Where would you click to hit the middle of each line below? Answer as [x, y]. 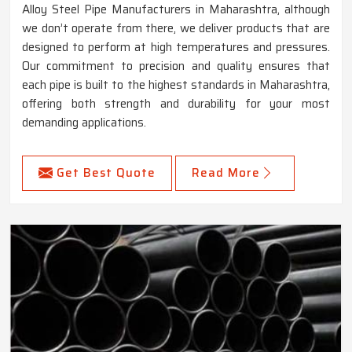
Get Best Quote [106, 173]
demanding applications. [84, 123]
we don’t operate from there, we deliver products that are [176, 29]
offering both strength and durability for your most [176, 104]
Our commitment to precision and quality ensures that [176, 66]
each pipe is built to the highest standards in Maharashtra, [176, 85]
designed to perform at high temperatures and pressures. [176, 48]
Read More [226, 173]
